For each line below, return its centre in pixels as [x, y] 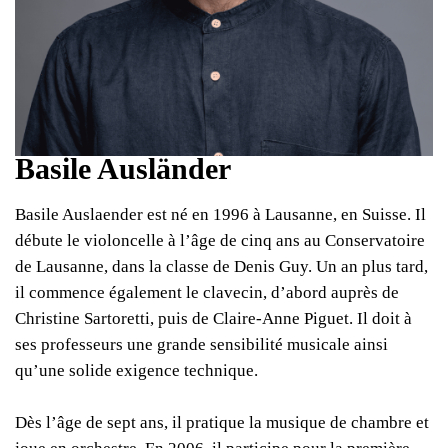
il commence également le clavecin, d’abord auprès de [207, 292]
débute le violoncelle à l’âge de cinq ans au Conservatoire [220, 240]
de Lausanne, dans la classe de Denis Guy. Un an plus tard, [221, 266]
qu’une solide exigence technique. [136, 370]
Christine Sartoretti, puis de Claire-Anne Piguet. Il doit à [213, 318]
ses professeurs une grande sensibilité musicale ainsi [201, 344]
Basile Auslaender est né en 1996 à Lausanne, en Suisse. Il [220, 214]
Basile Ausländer [123, 168]
